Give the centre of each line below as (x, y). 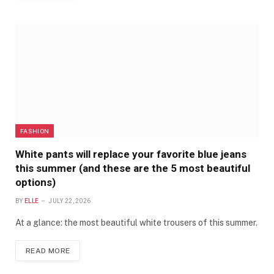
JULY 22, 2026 (70, 201)
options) (35, 182)
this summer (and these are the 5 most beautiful (133, 168)
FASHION (35, 131)
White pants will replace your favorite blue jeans (131, 154)
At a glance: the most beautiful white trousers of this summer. (136, 222)
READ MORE (48, 250)
